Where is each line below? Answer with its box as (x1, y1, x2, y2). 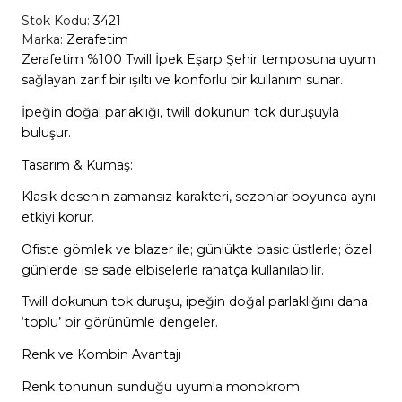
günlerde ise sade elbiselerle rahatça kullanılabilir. (21, 261, 324, 278)
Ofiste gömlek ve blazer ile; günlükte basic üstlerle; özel (21, 240, 371, 258)
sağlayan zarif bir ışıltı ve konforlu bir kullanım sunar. (21, 72, 343, 89)
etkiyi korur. (21, 209, 98, 226)
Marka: (21, 31, 63, 48)
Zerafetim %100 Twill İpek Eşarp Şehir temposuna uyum (21, 51, 376, 68)
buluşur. (21, 124, 71, 141)
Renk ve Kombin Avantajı (21, 346, 181, 363)
